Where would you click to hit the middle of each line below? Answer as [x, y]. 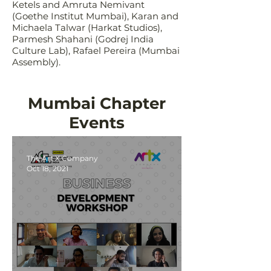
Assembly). [36, 62]
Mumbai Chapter [97, 103]
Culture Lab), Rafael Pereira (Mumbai [96, 51]
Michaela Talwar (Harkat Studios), [87, 28]
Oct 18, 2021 [47, 168]
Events [97, 123]
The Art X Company [62, 158]
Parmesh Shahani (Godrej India [83, 39]
